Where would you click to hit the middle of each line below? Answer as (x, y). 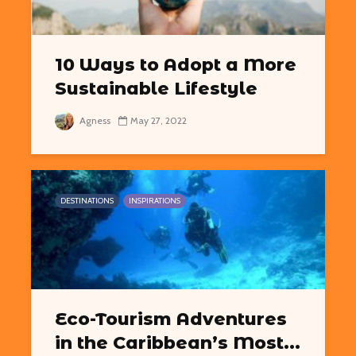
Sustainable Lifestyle (156, 89)
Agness (94, 120)
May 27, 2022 (159, 120)
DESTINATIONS (87, 201)
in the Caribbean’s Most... (178, 343)
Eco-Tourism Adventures (171, 319)
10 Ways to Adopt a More (176, 65)
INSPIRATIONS (155, 201)
